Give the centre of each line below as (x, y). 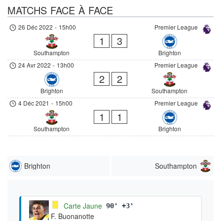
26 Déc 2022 (36, 27)
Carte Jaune (83, 205)
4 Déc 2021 (34, 103)
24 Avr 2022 (35, 65)
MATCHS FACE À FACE (60, 10)
